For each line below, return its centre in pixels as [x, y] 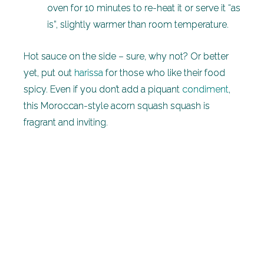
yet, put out [49, 72]
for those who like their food [164, 72]
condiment [205, 89]
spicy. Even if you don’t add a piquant [103, 89]
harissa [89, 72]
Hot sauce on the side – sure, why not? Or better [126, 56]
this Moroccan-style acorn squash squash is [117, 105]
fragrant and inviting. [66, 122]
